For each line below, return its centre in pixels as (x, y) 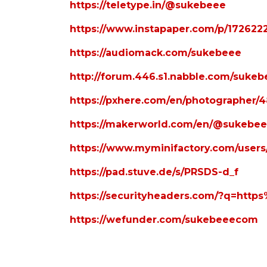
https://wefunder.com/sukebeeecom (164, 220)
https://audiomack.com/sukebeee (156, 53)
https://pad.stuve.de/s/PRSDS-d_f (154, 172)
